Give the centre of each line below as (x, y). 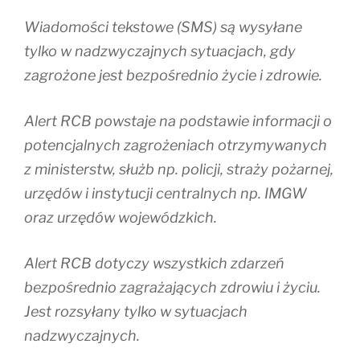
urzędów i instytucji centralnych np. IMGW (166, 194)
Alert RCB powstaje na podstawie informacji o (178, 121)
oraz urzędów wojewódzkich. (121, 218)
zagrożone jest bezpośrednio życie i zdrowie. (173, 76)
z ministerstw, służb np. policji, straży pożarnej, (179, 170)
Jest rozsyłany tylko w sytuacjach (136, 312)
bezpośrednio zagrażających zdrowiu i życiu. (172, 288)
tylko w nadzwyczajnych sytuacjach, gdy (160, 51)
